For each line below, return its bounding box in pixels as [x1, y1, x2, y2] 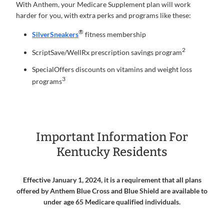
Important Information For [36, 130, 188, 144]
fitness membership [83, 30, 146, 39]
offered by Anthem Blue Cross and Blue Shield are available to [16, 186, 207, 195]
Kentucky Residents [56, 145, 167, 159]
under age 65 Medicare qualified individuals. [43, 197, 180, 206]
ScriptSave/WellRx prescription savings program [32, 47, 182, 56]
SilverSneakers [32, 30, 78, 39]
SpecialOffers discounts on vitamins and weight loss [32, 64, 192, 73]
